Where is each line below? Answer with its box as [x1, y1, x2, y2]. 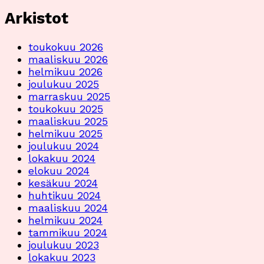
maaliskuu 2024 [28, 201, 108, 214]
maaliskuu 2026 [28, 52, 108, 65]
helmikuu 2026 [28, 65, 103, 78]
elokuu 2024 [28, 164, 90, 177]
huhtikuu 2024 [28, 189, 101, 202]
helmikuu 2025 [28, 127, 103, 140]
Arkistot [5, 8, 68, 28]
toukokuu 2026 [28, 40, 103, 53]
